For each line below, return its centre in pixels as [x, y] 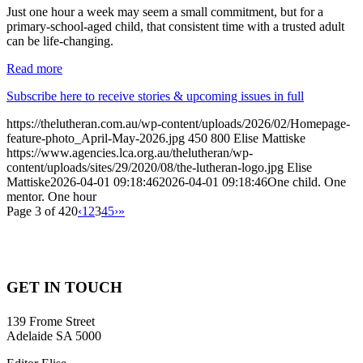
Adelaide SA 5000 [54, 335]
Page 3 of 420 [42, 211]
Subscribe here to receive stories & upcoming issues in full [155, 96]
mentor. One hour [51, 197]
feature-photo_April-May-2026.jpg [96, 139]
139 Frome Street [51, 321]
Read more [34, 69]
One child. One [307, 182]
